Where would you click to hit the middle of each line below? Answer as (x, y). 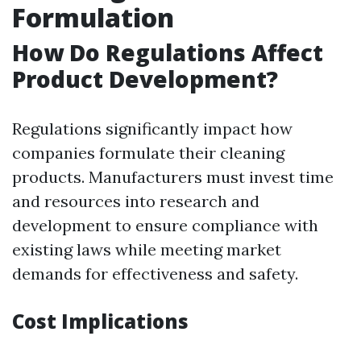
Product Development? (145, 79)
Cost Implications (100, 321)
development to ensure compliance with (165, 225)
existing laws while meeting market (147, 249)
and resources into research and (136, 201)
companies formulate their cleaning (148, 153)
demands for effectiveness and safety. (155, 274)
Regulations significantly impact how (152, 129)
